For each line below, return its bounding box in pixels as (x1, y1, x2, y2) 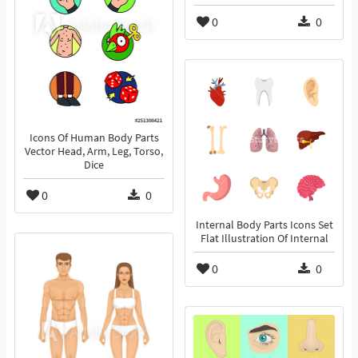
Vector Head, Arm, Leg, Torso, (25, 145, 163, 159)
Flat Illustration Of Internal (200, 232, 328, 246)
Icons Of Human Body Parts (29, 131, 159, 145)
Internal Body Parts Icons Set (195, 218, 333, 233)
